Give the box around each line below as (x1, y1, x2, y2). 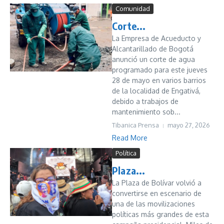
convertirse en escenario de (112, 189, 201, 197)
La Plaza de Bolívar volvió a (112, 178, 201, 187)
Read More (112, 133, 147, 142)
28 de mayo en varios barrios (112, 76, 206, 84)
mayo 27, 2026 (167, 121, 210, 129)
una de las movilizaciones (112, 199, 195, 208)
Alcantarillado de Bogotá (112, 44, 193, 53)
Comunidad (115, 4, 150, 12)
